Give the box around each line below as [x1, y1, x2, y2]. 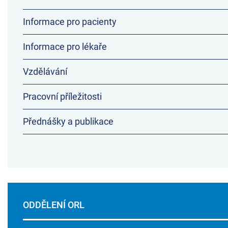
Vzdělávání [23, 66, 67, 77]
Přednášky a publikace [23, 116, 113, 127]
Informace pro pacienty [23, 16, 117, 27]
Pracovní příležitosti [23, 91, 102, 102]
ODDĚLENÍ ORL [23, 199, 84, 211]
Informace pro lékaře [23, 41, 107, 52]
